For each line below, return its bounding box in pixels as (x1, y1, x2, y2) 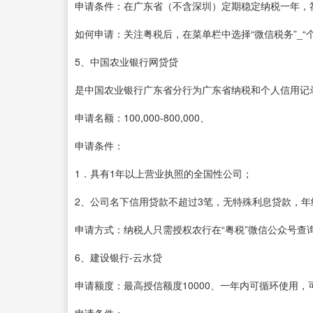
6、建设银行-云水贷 (75, 249, 162, 264)
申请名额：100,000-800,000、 (75, 110, 210, 124)
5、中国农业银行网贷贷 (75, 54, 178, 68)
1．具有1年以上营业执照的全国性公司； (75, 166, 252, 180)
